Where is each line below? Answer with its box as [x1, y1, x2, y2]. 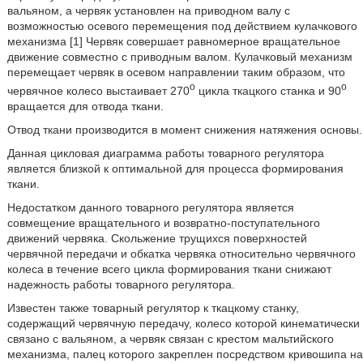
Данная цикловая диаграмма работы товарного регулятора [6, 146, 324, 160]
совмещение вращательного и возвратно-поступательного [6, 216, 320, 229]
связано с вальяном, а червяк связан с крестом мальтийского [6, 331, 334, 345]
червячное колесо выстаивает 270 [6, 83, 190, 97]
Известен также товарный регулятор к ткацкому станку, [6, 301, 299, 314]
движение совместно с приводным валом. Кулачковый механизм [6, 50, 352, 63]
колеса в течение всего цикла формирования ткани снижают [6, 262, 331, 275]
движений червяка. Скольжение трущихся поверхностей [6, 231, 307, 245]
